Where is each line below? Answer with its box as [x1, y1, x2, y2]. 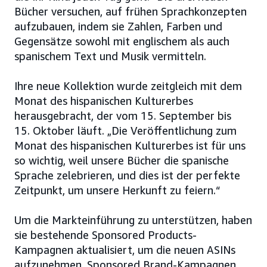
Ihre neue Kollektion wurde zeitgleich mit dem [14, 79, 242, 92]
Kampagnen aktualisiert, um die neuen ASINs [14, 243, 235, 256]
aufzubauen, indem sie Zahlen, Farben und [14, 19, 222, 33]
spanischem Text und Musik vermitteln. [14, 49, 206, 63]
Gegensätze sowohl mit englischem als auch [14, 34, 229, 48]
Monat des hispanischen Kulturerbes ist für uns [14, 138, 246, 152]
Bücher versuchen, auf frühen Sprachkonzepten [14, 4, 247, 18]
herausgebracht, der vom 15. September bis [14, 108, 231, 122]
